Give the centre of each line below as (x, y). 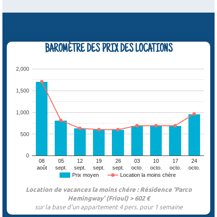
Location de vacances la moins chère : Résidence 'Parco (108, 189)
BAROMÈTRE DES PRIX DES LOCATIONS (108, 50)
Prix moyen (86, 175)
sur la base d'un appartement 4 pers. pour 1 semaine (108, 207)
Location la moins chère (148, 175)
